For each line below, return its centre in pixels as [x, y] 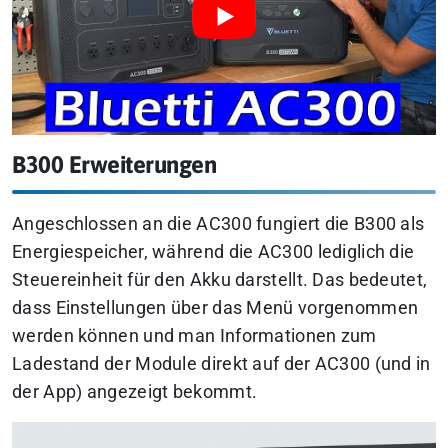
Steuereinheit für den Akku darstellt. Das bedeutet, [220, 280]
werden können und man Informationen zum [194, 336]
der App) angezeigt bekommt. [135, 392]
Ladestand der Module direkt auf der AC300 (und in [221, 364]
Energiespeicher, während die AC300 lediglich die [213, 252]
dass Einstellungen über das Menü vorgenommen [215, 308]
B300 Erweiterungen [114, 164]
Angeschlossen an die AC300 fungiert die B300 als [218, 224]
